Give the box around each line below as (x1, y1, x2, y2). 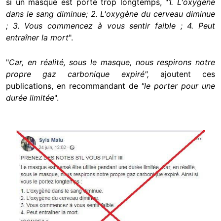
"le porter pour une (138, 81, 216, 91)
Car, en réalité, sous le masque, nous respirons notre (9, 57, 215, 68)
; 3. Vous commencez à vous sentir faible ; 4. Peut (6, 21, 215, 31)
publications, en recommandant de (6, 81, 138, 91)
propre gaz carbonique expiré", (6, 69, 160, 79)
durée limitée (6, 93, 54, 103)
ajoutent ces (160, 69, 216, 79)
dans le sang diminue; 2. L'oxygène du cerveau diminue (6, 9, 215, 19)
